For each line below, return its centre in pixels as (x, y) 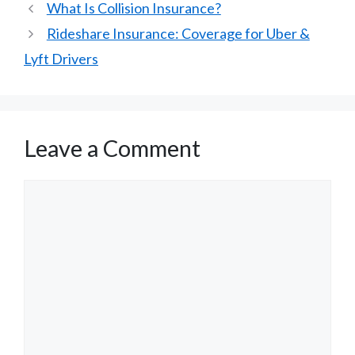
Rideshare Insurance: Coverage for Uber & (178, 34)
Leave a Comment (112, 148)
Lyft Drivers (61, 59)
